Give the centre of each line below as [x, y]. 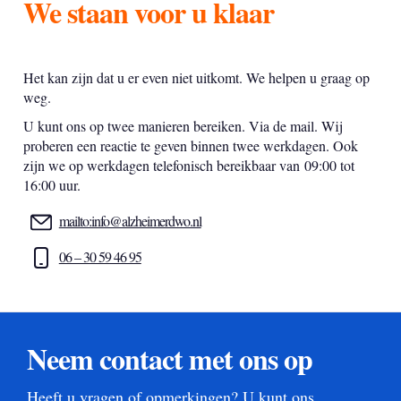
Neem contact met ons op [170, 359]
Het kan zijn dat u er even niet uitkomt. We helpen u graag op [196, 77]
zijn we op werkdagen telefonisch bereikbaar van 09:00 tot [188, 165]
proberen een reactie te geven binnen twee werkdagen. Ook [190, 145]
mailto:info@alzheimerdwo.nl [130, 221]
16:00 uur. [51, 185]
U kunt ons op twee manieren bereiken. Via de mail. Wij [183, 126]
